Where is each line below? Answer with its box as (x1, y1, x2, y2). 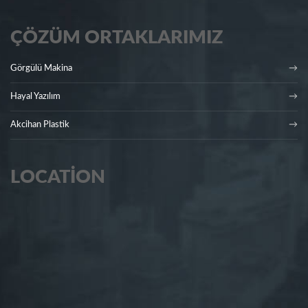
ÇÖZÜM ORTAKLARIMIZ (10, 28, 223, 47)
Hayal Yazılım (10, 92, 60, 102)
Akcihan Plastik (10, 120, 69, 130)
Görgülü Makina (10, 64, 72, 74)
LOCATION (10, 168, 105, 187)
